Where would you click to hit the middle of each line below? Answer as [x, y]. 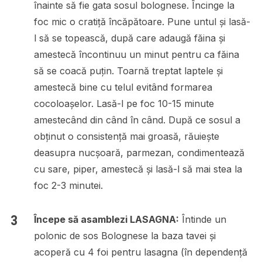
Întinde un [202, 219]
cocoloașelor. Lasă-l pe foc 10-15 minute [124, 103]
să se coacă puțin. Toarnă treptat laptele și [128, 70]
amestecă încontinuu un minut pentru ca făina [136, 54]
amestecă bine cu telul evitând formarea [123, 87]
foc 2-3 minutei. [68, 185]
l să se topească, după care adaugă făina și [129, 38]
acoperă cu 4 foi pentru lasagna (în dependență [140, 252]
